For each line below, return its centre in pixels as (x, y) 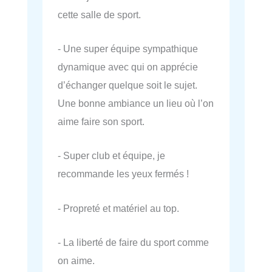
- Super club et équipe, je (111, 156)
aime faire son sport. (101, 121)
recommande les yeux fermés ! (123, 174)
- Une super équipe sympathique (128, 49)
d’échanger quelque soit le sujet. (127, 85)
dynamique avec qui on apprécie (128, 67)
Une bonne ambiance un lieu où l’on (136, 103)
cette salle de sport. (99, 14)
